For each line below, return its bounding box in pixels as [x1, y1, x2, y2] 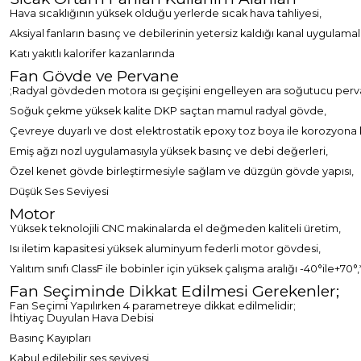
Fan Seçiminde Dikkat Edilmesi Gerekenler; [10, 281, 339, 301]
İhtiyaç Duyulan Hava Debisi [10, 312, 154, 325]
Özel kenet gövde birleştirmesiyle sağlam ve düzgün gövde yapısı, [10, 165, 354, 178]
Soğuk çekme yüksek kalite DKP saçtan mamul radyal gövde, [10, 105, 326, 118]
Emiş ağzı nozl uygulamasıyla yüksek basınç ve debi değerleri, [10, 145, 328, 158]
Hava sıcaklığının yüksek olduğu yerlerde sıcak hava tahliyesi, [10, 7, 322, 20]
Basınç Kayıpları [10, 332, 91, 345]
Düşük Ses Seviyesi [10, 185, 109, 198]
